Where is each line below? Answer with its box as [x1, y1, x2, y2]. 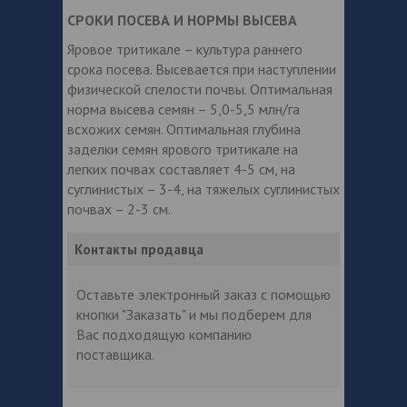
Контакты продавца [74, 240, 203, 258]
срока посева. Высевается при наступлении [67, 59, 336, 78]
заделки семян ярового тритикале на [67, 139, 298, 158]
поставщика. [76, 344, 154, 363]
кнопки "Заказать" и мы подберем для [76, 304, 312, 323]
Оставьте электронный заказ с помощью [76, 284, 331, 303]
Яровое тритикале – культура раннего [67, 39, 303, 58]
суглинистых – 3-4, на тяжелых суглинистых [67, 179, 340, 198]
